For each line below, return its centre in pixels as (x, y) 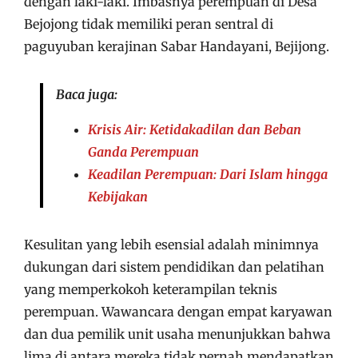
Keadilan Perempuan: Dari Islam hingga (208, 174)
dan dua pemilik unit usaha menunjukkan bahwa (177, 334)
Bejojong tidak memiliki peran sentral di (149, 24)
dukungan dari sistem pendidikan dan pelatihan (174, 267)
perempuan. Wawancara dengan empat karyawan (178, 312)
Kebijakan (118, 197)
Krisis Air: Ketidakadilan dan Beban (195, 129)
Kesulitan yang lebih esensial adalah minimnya (171, 245)
